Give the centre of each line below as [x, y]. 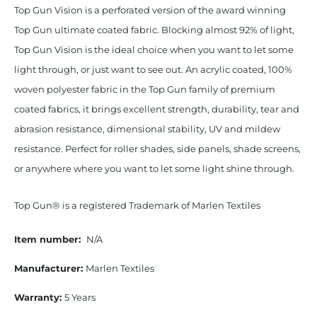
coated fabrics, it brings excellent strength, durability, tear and [156, 109]
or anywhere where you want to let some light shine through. [154, 169]
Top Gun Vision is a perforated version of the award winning [150, 10]
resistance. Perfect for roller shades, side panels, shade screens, [157, 149]
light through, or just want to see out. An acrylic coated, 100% [153, 70]
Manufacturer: [50, 268]
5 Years [80, 297]
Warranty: [39, 297]
